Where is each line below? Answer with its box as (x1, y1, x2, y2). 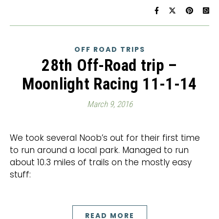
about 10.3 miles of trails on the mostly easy (10, 156, 192, 168)
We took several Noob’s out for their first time (10, 132, 18, 144)
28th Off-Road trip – (42, 56, 177, 75)
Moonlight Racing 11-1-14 (22, 74, 197, 93)
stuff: (10, 169, 31, 180)
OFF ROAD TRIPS (74, 44, 145, 54)
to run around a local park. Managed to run (10, 144, 189, 156)
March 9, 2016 (87, 99, 132, 109)
